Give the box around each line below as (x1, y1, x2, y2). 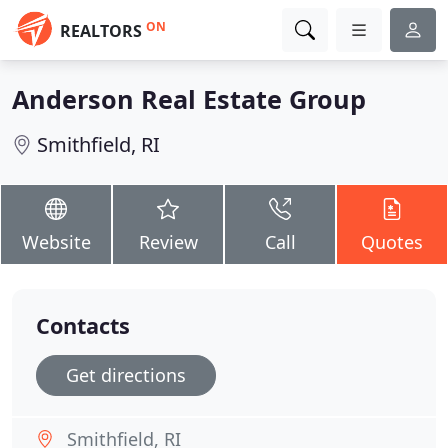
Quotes (361, 230, 423, 254)
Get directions (66, 363, 186, 387)
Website (21, 230, 91, 254)
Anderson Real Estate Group (12, 82, 366, 116)
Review (138, 230, 198, 254)
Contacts (36, 311, 130, 340)
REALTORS (60, 20, 142, 42)
